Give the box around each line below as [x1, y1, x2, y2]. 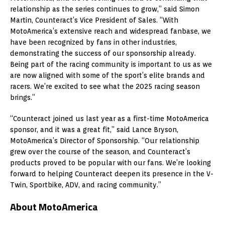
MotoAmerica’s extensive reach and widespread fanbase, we [10, 27, 211, 36]
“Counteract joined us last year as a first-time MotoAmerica [10, 115, 209, 123]
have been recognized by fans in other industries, [10, 38, 177, 47]
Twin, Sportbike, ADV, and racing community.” [10, 181, 161, 189]
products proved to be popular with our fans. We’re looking [10, 159, 211, 167]
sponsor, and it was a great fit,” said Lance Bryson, [10, 126, 178, 134]
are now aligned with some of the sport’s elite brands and [10, 71, 205, 80]
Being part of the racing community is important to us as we [10, 60, 212, 69]
